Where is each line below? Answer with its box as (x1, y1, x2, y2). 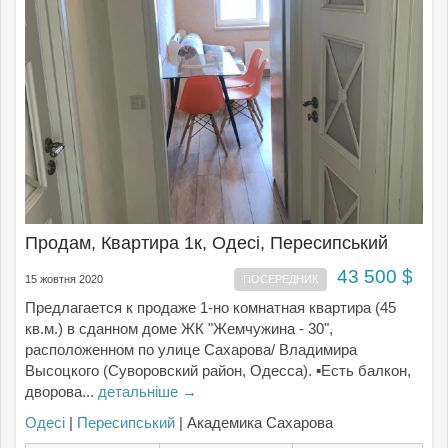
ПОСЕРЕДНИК (242, 273, 318, 285)
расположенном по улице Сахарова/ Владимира (25, 341, 357, 358)
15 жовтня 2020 (25, 273, 103, 285)
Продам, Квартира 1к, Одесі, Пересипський (25, 233, 388, 253)
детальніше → (98, 383, 197, 400)
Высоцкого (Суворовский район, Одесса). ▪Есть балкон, (25, 362, 411, 379)
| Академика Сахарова (175, 414, 333, 431)
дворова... (25, 383, 98, 400)
